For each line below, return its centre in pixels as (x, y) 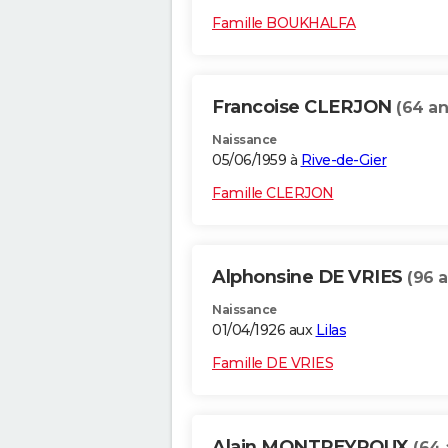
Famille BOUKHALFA (284, 23)
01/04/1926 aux (264, 330)
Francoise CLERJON (304, 107)
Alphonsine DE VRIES (309, 277)
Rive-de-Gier (343, 160)
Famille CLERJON (273, 193)
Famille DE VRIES (272, 363)
